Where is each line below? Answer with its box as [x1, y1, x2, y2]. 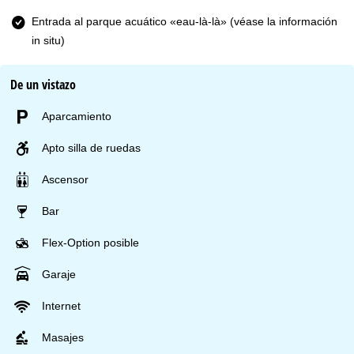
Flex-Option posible [42, 236, 140, 250]
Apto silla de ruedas [42, 141, 141, 155]
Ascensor [42, 173, 89, 186]
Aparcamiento [42, 110, 112, 123]
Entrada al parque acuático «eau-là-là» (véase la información [32, 14, 337, 28]
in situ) [32, 33, 65, 47]
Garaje [42, 268, 77, 281]
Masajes [42, 331, 85, 345]
